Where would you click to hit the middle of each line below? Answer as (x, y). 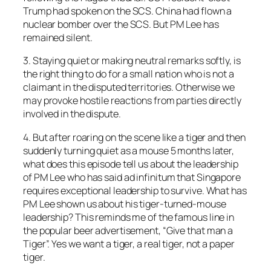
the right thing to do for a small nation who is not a (129, 74)
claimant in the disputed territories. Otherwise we (129, 87)
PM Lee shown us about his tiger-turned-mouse (125, 204)
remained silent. (58, 38)
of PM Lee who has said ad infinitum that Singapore (132, 177)
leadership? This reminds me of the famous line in (129, 217)
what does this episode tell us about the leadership (131, 164)
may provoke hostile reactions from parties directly (132, 101)
